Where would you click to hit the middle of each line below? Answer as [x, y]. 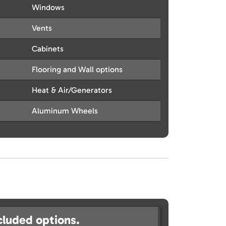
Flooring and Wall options [77, 70]
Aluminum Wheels [65, 111]
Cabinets [48, 49]
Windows [48, 8]
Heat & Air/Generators [72, 90]
